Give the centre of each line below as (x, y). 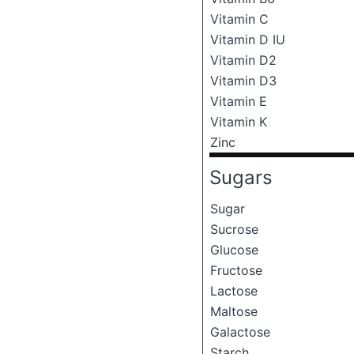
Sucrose (234, 229)
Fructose (236, 270)
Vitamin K (239, 122)
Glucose (234, 250)
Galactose (240, 332)
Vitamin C (239, 19)
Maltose (234, 311)
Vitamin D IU (248, 40)
